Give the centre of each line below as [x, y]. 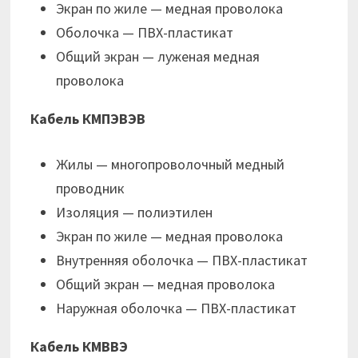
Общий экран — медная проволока [166, 284]
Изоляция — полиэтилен [135, 213]
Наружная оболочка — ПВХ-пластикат [177, 308]
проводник [91, 189]
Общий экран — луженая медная [158, 57]
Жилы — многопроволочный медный [171, 165]
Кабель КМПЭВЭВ [88, 119]
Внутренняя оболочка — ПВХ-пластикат [182, 261]
